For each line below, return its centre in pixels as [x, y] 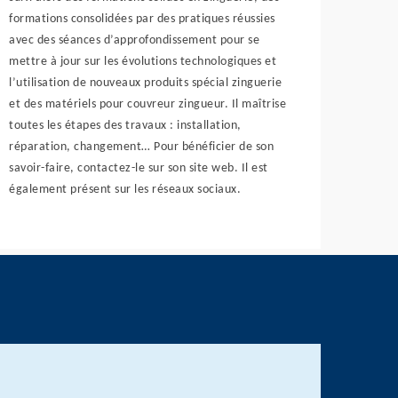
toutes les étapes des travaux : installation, [125, 126]
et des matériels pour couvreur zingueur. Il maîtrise [148, 104]
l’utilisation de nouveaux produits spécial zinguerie [146, 83]
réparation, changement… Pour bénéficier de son [142, 147]
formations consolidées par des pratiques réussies [142, 19]
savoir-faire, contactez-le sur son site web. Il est [139, 168]
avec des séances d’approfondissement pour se [135, 40]
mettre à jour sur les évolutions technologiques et [143, 62]
